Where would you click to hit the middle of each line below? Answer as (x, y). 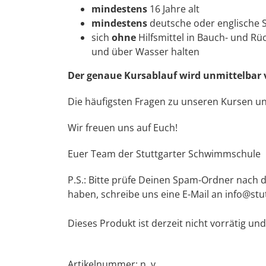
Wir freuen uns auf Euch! (123, 128)
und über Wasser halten (145, 52)
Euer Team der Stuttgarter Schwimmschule (164, 154)
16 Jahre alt (173, 9)
